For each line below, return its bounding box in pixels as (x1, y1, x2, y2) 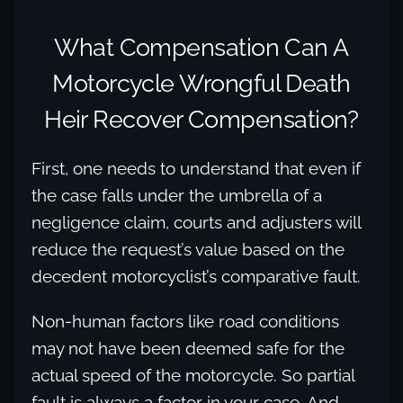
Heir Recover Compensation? (44, 104, 359, 134)
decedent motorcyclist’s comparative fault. (31, 266, 361, 287)
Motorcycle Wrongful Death (52, 68, 351, 98)
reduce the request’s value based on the (31, 239, 345, 260)
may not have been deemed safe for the (31, 338, 345, 359)
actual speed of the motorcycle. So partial (31, 365, 354, 386)
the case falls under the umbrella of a (31, 185, 322, 206)
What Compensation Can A (54, 32, 349, 62)
